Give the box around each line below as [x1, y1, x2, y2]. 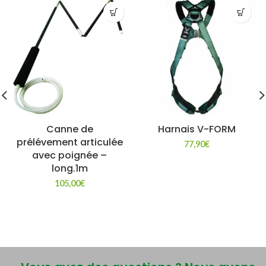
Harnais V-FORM [157, 122, 236, 136]
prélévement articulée [16, 135, 123, 149]
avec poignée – [32, 148, 107, 162]
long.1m [51, 161, 88, 175]
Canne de [46, 122, 93, 136]
